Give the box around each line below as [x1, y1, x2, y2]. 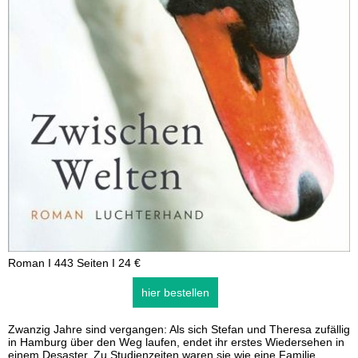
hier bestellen [141, 286, 209, 299]
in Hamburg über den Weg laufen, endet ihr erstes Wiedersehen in [8, 336, 344, 348]
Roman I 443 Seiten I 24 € [8, 257, 141, 269]
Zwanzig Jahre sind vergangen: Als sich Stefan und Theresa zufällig [8, 323, 350, 336]
